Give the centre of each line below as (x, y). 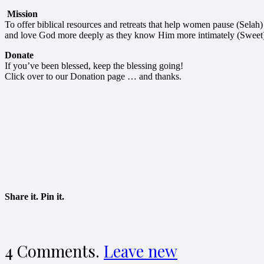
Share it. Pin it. (34, 197)
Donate (19, 55)
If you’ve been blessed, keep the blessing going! (94, 66)
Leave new (141, 251)
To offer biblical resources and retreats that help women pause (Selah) (134, 25)
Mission (22, 14)
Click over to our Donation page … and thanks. (93, 77)
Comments (56, 251)
